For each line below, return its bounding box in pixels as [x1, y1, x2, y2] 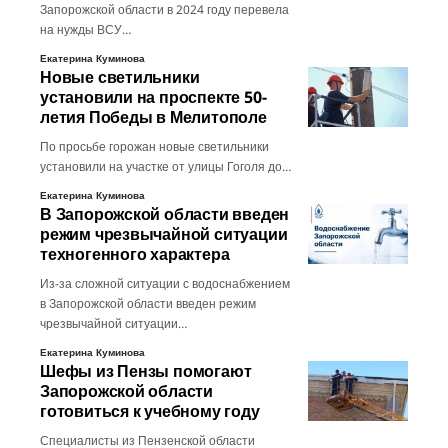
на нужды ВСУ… [40, 21, 131, 39]
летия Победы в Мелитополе [40, 106, 267, 129]
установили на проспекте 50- [40, 86, 267, 109]
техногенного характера [40, 243, 230, 266]
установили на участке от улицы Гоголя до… [40, 158, 291, 176]
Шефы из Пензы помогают [40, 360, 252, 383]
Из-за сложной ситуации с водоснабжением [40, 275, 290, 293]
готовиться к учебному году [40, 400, 260, 423]
